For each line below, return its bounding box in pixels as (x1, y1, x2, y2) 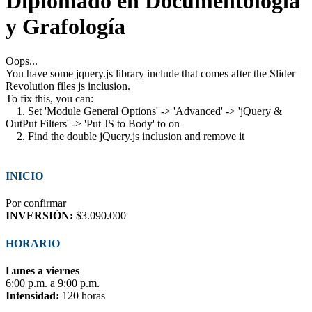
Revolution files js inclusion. (6, 79, 130, 92)
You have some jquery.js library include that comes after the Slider (6, 67, 295, 79)
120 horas (59, 289, 105, 302)
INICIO (6, 170, 43, 182)
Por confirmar (6, 197, 66, 210)
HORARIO (6, 237, 60, 249)
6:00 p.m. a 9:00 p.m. (6, 276, 100, 289)
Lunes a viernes (6, 264, 79, 276)
